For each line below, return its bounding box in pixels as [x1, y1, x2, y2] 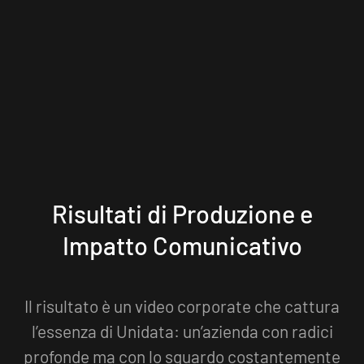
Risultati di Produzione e [51, 197, 313, 228]
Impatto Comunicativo [62, 229, 302, 260]
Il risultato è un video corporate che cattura [24, 295, 340, 316]
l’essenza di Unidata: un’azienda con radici [31, 320, 333, 341]
